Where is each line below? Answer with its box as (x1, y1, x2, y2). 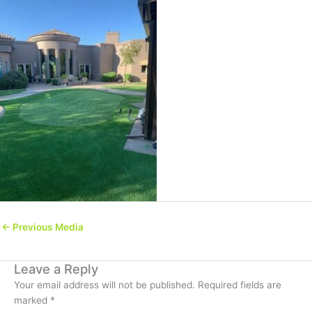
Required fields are (198, 279, 281, 290)
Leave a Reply (14, 260, 98, 276)
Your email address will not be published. (14, 279, 195, 290)
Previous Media (10, 221, 84, 233)
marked (14, 294, 50, 306)
